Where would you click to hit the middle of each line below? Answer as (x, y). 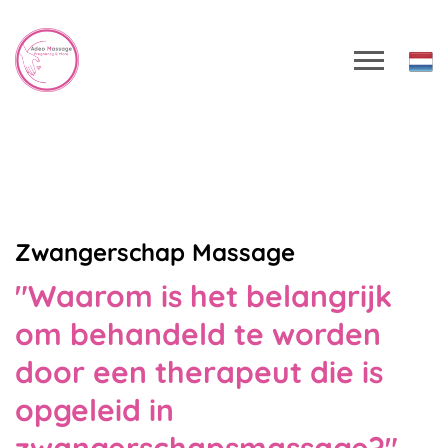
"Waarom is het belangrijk (203, 296)
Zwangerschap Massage (155, 252)
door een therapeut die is (199, 372)
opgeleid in (94, 410)
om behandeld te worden (198, 334)
